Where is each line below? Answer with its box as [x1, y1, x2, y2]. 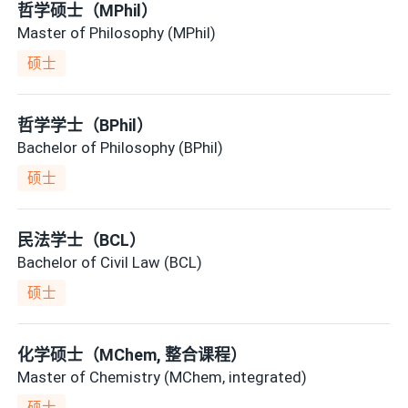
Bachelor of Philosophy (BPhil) [17, 138, 224, 157]
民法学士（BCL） [17, 230, 147, 250]
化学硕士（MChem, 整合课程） [17, 345, 248, 365]
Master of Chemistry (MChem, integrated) [17, 367, 308, 386]
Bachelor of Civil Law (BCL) [17, 252, 203, 271]
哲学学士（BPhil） [17, 116, 154, 136]
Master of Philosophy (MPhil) [17, 23, 217, 42]
